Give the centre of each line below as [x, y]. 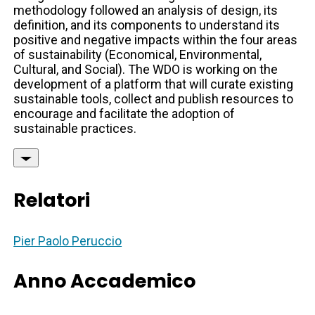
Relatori [52, 200]
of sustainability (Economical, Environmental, [138, 55]
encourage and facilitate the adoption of [124, 114]
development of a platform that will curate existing [154, 84]
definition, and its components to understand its [147, 25]
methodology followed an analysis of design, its [146, 11]
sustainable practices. [75, 129]
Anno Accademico [105, 281]
